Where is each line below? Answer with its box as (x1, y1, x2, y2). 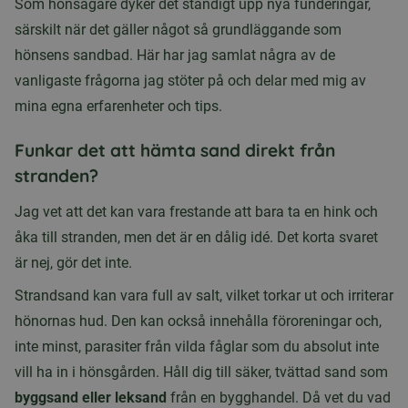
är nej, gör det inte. (15, 254, 132, 272)
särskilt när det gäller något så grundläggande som (15, 21, 342, 39)
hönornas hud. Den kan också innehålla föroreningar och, (15, 312, 382, 331)
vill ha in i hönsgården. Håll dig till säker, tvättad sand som (15, 363, 388, 382)
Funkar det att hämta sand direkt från (15, 139, 335, 162)
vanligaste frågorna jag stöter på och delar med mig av (15, 72, 366, 90)
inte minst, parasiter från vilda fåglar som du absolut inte (15, 338, 379, 356)
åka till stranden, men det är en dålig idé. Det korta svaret (15, 229, 378, 247)
